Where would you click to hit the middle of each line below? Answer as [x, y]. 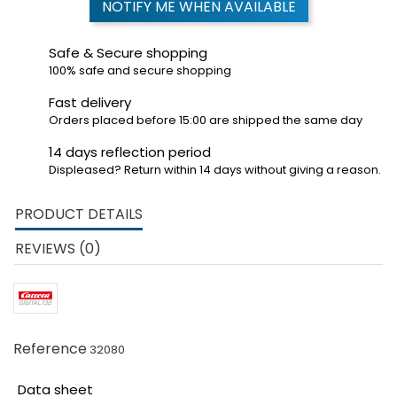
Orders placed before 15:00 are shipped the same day [206, 120]
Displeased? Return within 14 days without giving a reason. [215, 169]
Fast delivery [90, 102]
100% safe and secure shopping [140, 70]
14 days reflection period [130, 152]
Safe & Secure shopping [128, 52]
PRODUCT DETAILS [79, 214]
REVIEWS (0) [58, 248]
